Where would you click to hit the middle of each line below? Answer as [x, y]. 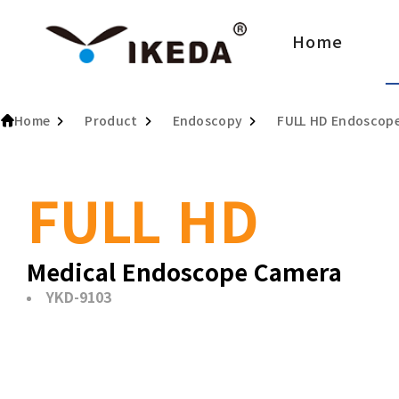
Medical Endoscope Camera [184, 273]
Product [111, 121]
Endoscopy [208, 121]
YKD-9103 [79, 297]
